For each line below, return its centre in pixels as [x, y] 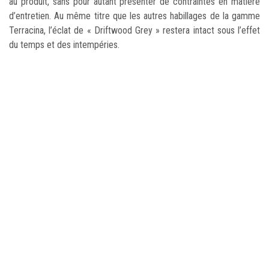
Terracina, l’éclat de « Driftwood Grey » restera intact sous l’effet [134, 31]
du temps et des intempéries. [64, 45]
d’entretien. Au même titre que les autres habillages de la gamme [134, 16]
